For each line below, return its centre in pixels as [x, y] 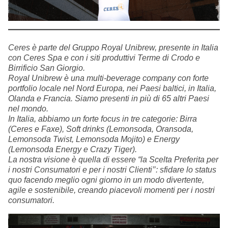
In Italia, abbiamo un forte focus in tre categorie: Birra [103, 119]
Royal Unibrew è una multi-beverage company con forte [108, 78]
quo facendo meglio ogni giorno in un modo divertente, [106, 180]
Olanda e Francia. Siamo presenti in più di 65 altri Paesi [109, 98]
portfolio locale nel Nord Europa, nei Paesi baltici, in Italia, [112, 88]
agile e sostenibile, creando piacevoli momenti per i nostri [111, 190]
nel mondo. [28, 108]
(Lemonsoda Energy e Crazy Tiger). [73, 149]
